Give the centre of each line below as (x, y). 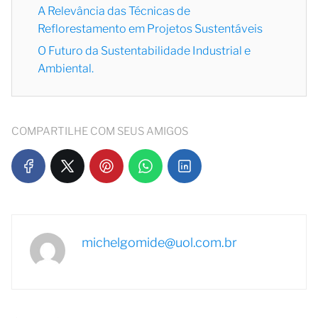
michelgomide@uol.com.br (159, 242)
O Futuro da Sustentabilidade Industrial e (144, 50)
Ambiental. (66, 68)
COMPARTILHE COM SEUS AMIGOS (100, 131)
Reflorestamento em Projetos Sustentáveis (150, 28)
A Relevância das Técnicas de (114, 11)
